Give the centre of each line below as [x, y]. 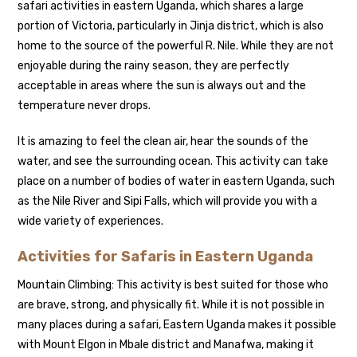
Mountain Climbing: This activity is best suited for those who [173, 284]
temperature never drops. [84, 105]
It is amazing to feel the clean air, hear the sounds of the [163, 141]
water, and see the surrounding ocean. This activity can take [173, 161]
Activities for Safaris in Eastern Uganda [166, 256]
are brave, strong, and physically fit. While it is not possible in [171, 304]
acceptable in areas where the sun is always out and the [162, 85]
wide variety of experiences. [91, 221]
